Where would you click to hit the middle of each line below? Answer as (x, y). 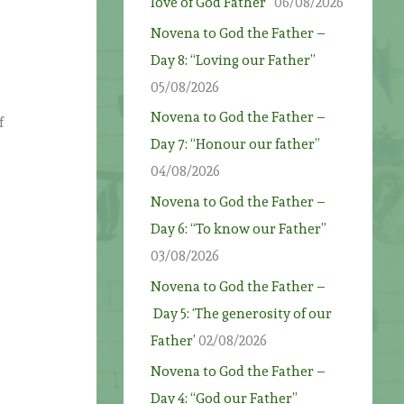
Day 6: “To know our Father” (239, 229)
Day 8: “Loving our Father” (234, 60)
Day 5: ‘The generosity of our (242, 313)
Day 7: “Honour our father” (236, 145)
